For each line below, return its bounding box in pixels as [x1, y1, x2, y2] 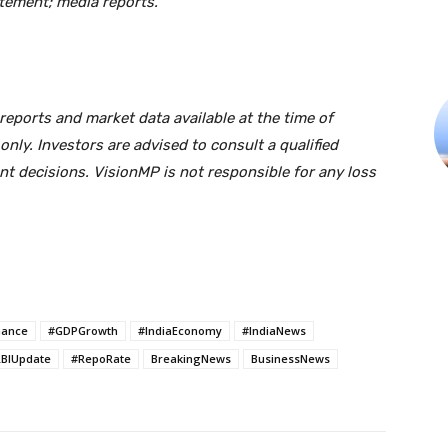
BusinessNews [251, 350, 330, 366]
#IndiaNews [242, 322, 306, 338]
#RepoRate [71, 350, 131, 366]
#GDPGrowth [48, 322, 118, 338]
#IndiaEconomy [138, 322, 222, 338]
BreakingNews [151, 350, 231, 366]
